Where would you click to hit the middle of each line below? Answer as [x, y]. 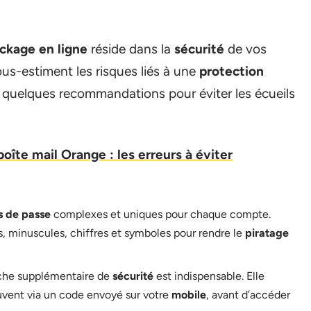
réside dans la [131, 49]
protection [232, 71]
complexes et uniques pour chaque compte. [161, 214]
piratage [267, 233]
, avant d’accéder [248, 295]
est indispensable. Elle [209, 276]
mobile [189, 295]
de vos [245, 49]
